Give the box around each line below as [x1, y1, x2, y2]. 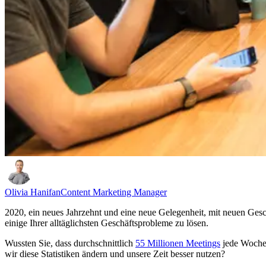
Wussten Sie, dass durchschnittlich [5, 237, 135, 248]
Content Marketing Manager [61, 186, 167, 197]
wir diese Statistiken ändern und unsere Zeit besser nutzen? [5, 248, 225, 259]
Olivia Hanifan [5, 186, 61, 197]
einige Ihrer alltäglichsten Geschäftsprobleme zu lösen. [5, 217, 208, 228]
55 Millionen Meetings [135, 237, 220, 248]
